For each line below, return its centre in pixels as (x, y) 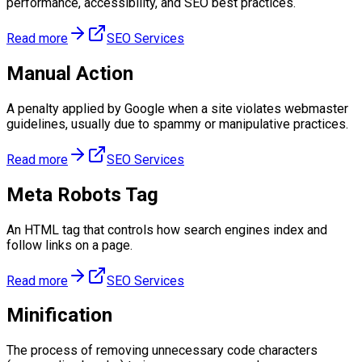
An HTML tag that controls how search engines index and (167, 229)
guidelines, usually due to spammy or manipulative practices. (177, 124)
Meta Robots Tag (82, 194)
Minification (59, 316)
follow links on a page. (69, 245)
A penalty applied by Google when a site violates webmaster (177, 108)
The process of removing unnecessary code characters (162, 351)
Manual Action (70, 73)
